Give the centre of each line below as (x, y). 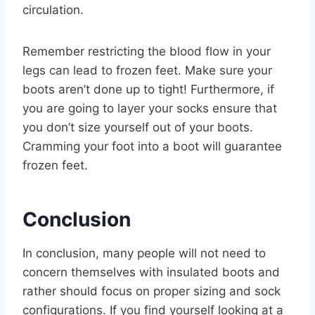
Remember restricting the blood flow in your (147, 52)
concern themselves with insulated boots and (151, 272)
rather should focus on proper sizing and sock (152, 291)
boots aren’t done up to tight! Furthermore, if (148, 90)
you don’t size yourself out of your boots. (138, 128)
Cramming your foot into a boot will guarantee (152, 147)
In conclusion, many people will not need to (144, 253)
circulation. (53, 10)
